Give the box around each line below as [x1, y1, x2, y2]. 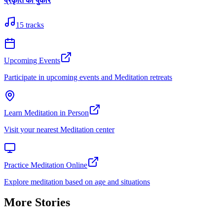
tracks [26, 20, 44, 29]
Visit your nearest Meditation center [4, 125, 114, 134]
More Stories [4, 196, 70, 209]
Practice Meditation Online [4, 160, 87, 169]
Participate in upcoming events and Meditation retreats [4, 73, 172, 81]
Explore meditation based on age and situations [4, 177, 150, 186]
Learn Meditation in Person [4, 108, 89, 117]
